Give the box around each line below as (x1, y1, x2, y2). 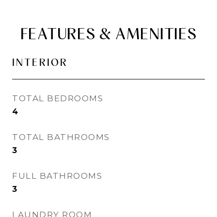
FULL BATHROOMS (12, 171, 102, 181)
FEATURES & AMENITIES (20, 24, 197, 43)
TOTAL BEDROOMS (12, 93, 103, 103)
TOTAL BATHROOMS (12, 132, 110, 142)
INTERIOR (12, 56, 68, 68)
